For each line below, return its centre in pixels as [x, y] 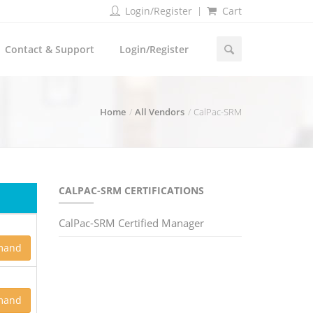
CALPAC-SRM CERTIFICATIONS [131, 190]
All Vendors [160, 112]
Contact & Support [50, 49]
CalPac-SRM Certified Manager [131, 223]
